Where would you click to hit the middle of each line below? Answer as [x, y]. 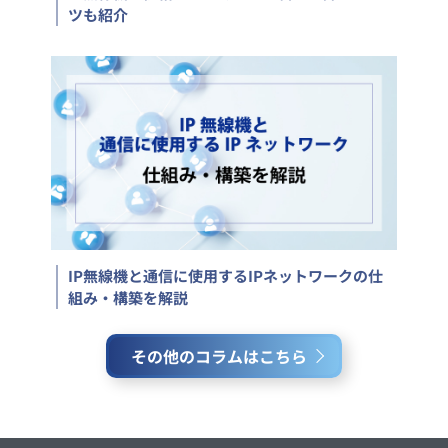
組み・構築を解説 [128, 298]
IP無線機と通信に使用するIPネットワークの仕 [225, 276]
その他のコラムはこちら [219, 356]
